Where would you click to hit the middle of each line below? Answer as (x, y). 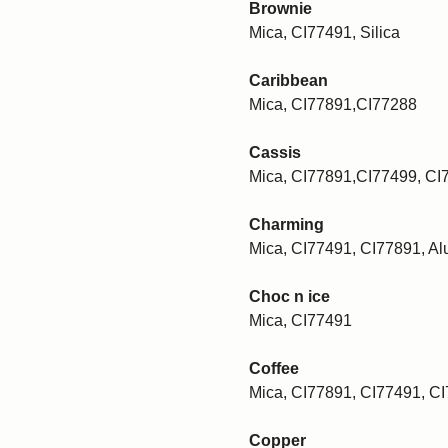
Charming (286, 224)
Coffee (274, 368)
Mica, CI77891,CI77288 (333, 104)
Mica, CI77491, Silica (324, 32)
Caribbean (288, 80)
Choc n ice (289, 296)
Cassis (275, 152)
